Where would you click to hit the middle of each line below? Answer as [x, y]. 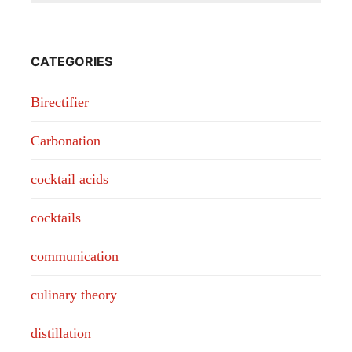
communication [74, 256]
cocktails [55, 217]
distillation [60, 333]
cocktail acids [69, 179]
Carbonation [65, 140]
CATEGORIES [71, 61]
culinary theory [73, 294]
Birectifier [59, 102]
